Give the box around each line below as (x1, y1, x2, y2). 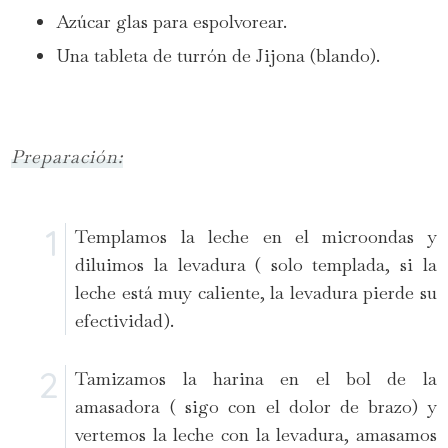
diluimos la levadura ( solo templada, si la (75, 252, 437, 276)
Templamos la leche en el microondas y (75, 224, 437, 248)
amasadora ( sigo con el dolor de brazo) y (75, 394, 437, 418)
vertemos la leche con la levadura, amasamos (75, 422, 437, 446)
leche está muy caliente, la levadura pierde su (75, 280, 437, 304)
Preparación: (11, 144, 124, 168)
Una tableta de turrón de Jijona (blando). (56, 43, 381, 67)
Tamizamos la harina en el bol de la (75, 366, 437, 390)
